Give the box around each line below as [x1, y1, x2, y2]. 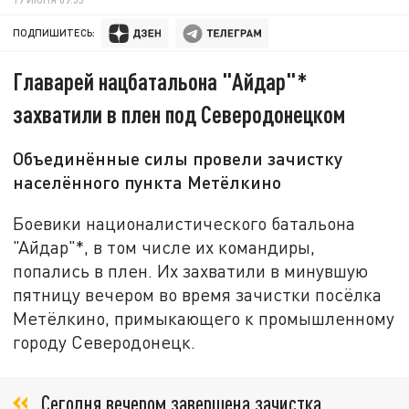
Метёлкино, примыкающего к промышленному [13, 307, 395, 329]
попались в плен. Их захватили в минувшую [13, 259, 369, 281]
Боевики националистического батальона [13, 212, 356, 234]
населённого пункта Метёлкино [13, 171, 282, 194]
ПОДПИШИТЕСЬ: [13, 26, 96, 39]
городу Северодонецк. [13, 330, 196, 352]
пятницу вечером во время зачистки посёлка [13, 283, 383, 305]
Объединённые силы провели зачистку [13, 147, 343, 170]
